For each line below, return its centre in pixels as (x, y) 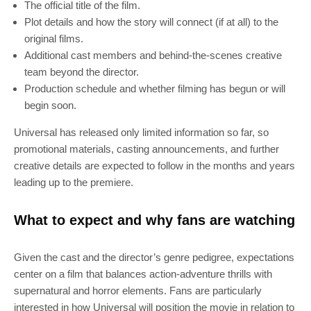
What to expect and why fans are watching (154, 220)
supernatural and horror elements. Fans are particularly (138, 291)
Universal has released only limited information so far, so (141, 132)
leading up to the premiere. (74, 182)
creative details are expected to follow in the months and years (154, 166)
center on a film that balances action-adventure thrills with (143, 274)
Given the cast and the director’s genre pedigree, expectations (154, 257)
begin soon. (50, 105)
